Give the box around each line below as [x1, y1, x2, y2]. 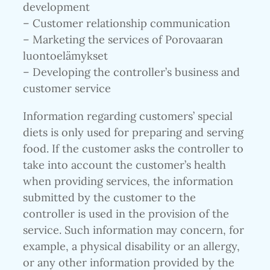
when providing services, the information [23, 174, 233, 188]
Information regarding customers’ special [23, 108, 233, 123]
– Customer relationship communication [23, 16, 230, 31]
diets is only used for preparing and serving [23, 125, 243, 139]
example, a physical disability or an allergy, [23, 239, 240, 253]
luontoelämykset [23, 49, 108, 63]
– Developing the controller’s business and [23, 65, 240, 80]
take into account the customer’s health [23, 157, 226, 172]
